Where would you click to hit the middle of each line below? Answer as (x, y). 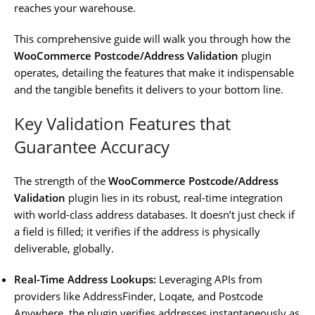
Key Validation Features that (122, 123)
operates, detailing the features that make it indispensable (154, 72)
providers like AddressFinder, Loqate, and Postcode (139, 296)
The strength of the (61, 180)
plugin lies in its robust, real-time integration (174, 197)
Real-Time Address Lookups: (85, 279)
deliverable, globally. (64, 248)
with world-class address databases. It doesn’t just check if (154, 214)
